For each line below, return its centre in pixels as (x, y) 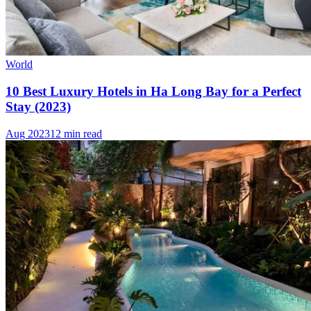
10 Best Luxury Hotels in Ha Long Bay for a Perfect (153, 91)
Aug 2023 (28, 133)
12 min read (76, 133)
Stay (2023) (38, 106)
